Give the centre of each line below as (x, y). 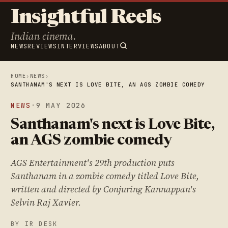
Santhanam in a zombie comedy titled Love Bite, (105, 176)
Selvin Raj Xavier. (46, 203)
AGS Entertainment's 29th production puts (93, 163)
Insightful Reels (86, 19)
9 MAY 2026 (61, 106)
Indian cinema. (44, 36)
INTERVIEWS (78, 47)
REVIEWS (42, 47)
